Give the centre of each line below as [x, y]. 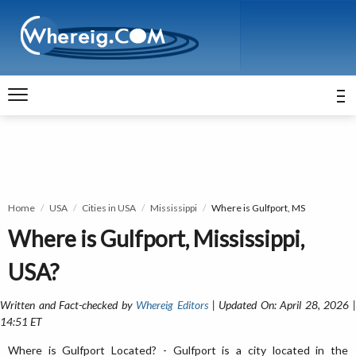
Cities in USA [109, 208]
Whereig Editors [172, 305]
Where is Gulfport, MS [258, 208]
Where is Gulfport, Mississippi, [156, 238]
